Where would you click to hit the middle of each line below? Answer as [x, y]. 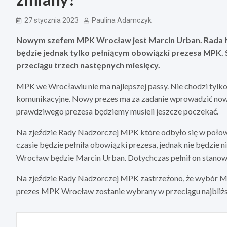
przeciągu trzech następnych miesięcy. [88, 65]
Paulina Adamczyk [122, 21]
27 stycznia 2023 [51, 21]
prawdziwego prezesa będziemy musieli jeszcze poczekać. [117, 111]
